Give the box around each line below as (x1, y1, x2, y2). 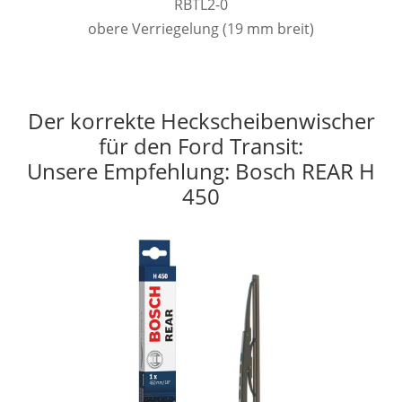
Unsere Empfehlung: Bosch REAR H (27, 155, 375, 186)
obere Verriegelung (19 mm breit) (88, 18, 314, 39)
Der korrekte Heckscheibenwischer (27, 105, 375, 135)
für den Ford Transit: (99, 130, 303, 161)
